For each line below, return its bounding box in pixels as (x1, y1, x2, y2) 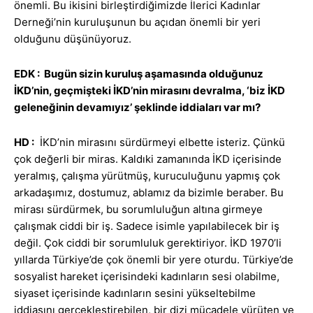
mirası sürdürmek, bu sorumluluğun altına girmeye (14, 203, 263, 217)
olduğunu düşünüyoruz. (14, 32, 131, 46)
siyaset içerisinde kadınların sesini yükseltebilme (14, 286, 256, 300)
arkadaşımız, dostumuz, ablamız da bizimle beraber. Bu (14, 186, 284, 200)
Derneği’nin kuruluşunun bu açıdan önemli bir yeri (14, 15, 261, 29)
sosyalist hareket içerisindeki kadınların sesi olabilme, (14, 270, 279, 284)
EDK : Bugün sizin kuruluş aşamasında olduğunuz (14, 67, 263, 81)
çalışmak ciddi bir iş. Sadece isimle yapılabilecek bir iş (14, 219, 279, 233)
